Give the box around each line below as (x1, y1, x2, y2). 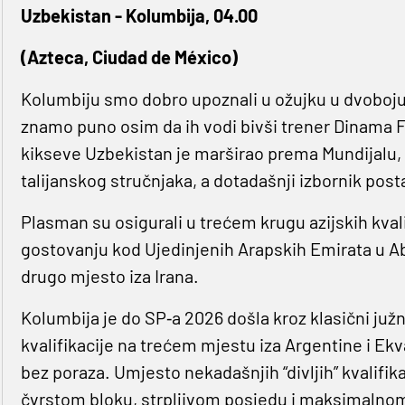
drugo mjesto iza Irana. (20, 265, 199, 287)
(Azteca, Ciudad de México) (20, 46, 238, 69)
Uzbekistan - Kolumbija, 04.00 (20, 5, 258, 27)
